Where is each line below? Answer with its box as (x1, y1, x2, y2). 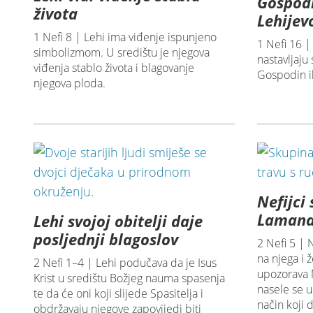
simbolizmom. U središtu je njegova (34, 45, 210, 61)
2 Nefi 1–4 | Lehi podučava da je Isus (34, 255, 217, 271)
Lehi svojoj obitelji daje (34, 210, 203, 232)
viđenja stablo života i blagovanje (34, 60, 195, 76)
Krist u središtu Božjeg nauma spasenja (34, 270, 226, 286)
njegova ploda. (34, 75, 106, 92)
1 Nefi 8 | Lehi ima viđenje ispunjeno (34, 29, 217, 45)
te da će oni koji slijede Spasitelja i (34, 286, 204, 302)
